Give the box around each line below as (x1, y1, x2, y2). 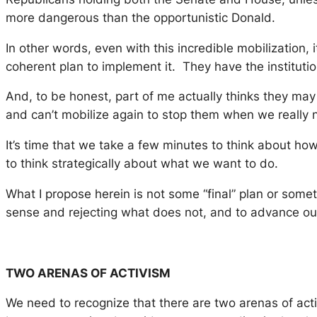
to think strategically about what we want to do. (6, 156, 278, 171)
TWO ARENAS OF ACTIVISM (6, 265, 171, 280)
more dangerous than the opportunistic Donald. (6, 10, 275, 25)
